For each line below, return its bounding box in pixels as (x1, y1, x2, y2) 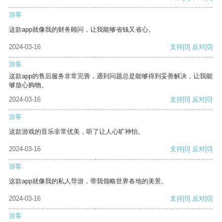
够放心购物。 (9, 81, 48, 89)
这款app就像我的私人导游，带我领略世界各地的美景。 (9, 177, 167, 185)
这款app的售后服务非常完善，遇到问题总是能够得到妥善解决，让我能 (9, 72, 213, 80)
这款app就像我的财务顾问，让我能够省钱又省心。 (9, 26, 155, 34)
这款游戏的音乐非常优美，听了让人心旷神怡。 (9, 128, 144, 136)
